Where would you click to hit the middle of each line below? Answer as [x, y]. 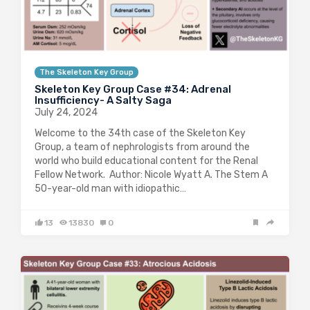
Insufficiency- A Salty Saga [103, 100]
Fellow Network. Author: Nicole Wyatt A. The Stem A [151, 174]
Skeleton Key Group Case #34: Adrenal [133, 89]
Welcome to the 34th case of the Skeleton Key [140, 133]
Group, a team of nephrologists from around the [142, 147]
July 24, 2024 [66, 112]
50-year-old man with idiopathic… [110, 188]
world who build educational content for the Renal [146, 161]
